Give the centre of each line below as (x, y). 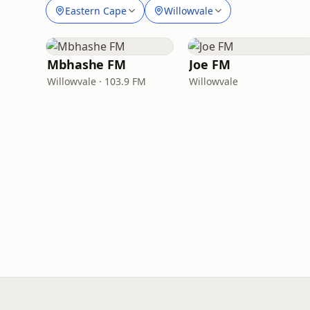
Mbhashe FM (87, 64)
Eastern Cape (96, 10)
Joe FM (210, 64)
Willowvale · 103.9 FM (97, 81)
